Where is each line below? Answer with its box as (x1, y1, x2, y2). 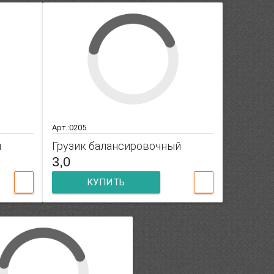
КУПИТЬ (86, 177, 125, 188)
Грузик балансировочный (52, 139, 182, 153)
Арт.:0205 (52, 123, 87, 133)
